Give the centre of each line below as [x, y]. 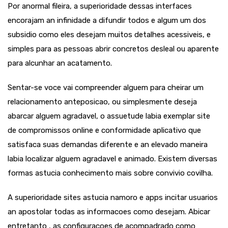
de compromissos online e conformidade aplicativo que [104, 130]
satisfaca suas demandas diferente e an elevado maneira [108, 145]
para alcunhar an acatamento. [60, 63]
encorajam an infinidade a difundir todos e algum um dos [107, 20]
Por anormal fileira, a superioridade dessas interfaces [100, 6]
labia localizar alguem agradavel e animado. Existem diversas [112, 159]
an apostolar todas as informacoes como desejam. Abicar [109, 212]
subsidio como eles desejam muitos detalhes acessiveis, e [109, 35]
